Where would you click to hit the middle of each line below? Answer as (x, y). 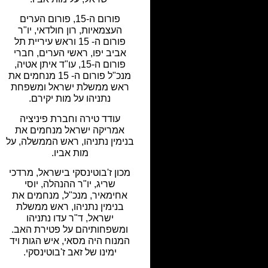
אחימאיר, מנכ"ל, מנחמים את (70, 196)
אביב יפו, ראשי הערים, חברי (70, 53)
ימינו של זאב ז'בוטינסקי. (70, 252)
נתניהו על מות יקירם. (70, 99)
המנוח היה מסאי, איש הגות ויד (70, 241)
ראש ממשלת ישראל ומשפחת (70, 87)
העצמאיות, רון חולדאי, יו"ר (70, 31)
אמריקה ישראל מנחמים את (70, 130)
